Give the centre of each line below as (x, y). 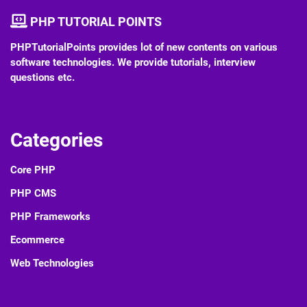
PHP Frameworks (50, 217)
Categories (57, 140)
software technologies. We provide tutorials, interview (133, 63)
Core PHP (33, 170)
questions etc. (42, 78)
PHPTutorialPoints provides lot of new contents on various (144, 48)
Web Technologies (52, 263)
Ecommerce (37, 240)
